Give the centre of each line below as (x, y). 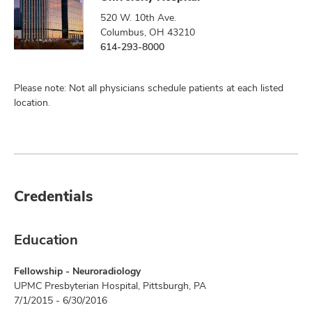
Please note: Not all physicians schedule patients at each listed (149, 88)
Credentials (53, 196)
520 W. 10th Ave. (138, 17)
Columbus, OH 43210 (148, 32)
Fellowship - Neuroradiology (77, 271)
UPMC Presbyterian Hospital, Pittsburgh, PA (110, 286)
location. (32, 102)
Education (46, 240)
